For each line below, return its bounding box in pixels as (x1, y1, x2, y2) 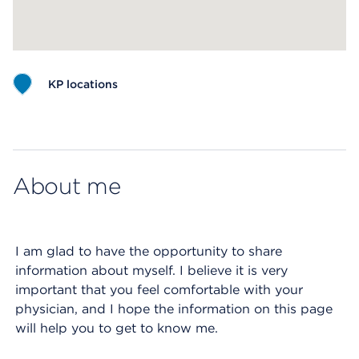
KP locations (48, 78, 118, 91)
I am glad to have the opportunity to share (15, 244, 282, 259)
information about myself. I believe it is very (15, 263, 288, 278)
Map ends (13, 119, 75, 134)
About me (13, 172, 121, 200)
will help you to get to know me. (15, 321, 218, 336)
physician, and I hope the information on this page (15, 301, 333, 317)
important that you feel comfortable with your (15, 282, 303, 297)
